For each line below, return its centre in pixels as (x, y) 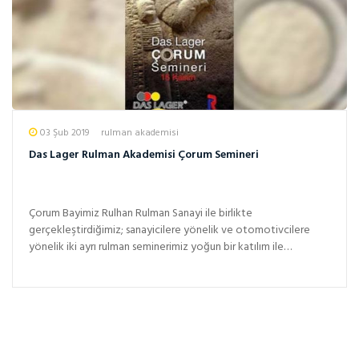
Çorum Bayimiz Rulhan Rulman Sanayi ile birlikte (141, 213)
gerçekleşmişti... (67, 264)
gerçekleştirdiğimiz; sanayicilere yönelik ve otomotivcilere (169, 230)
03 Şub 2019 (65, 133)
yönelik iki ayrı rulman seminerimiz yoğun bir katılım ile (156, 247)
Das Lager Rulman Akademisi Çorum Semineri (144, 155)
